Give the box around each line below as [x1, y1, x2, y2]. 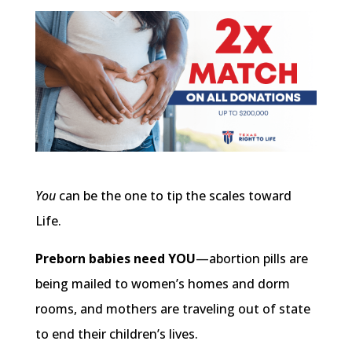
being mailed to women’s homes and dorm [35, 275, 290, 293]
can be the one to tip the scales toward [55, 187, 291, 205]
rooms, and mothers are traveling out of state [35, 300, 310, 318]
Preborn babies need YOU [35, 250, 196, 268]
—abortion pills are [195, 250, 308, 268]
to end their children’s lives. [35, 325, 198, 343]
